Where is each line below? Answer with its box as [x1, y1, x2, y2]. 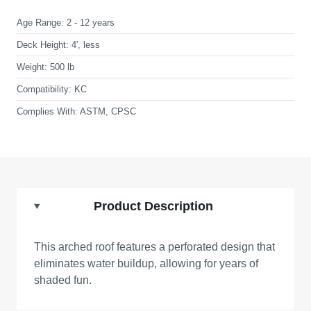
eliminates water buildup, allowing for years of [34, 258, 258, 269]
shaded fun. [34, 274, 92, 286]
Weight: [17, 62, 47, 72]
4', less [72, 40, 100, 50]
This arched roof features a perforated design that [34, 241, 275, 253]
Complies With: [17, 106, 78, 117]
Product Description [93, 199, 213, 213]
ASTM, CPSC [80, 106, 136, 117]
